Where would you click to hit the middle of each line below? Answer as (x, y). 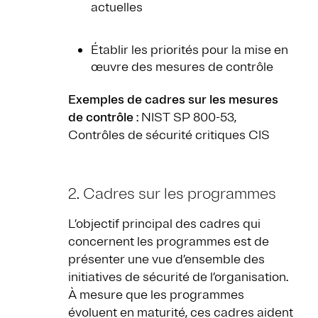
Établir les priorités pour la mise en (190, 50)
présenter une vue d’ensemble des (166, 259)
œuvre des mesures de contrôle (182, 67)
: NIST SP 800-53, (185, 117)
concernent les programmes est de (169, 242)
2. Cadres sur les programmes (172, 194)
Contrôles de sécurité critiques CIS (169, 135)
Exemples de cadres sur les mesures (173, 100)
